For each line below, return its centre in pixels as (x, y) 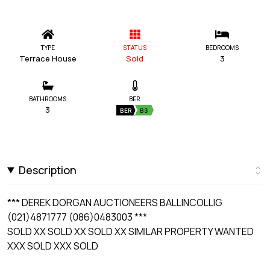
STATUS (135, 47)
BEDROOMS (222, 47)
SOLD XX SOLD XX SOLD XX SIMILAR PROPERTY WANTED (130, 231)
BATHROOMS (48, 99)
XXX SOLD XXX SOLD (53, 246)
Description (48, 170)
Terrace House (48, 58)
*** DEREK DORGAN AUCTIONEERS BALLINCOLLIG (115, 202)
